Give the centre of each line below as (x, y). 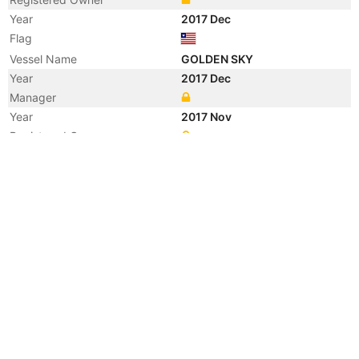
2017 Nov (208, 117)
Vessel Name (43, 59)
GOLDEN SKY (218, 59)
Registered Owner (57, 136)
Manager (33, 97)
